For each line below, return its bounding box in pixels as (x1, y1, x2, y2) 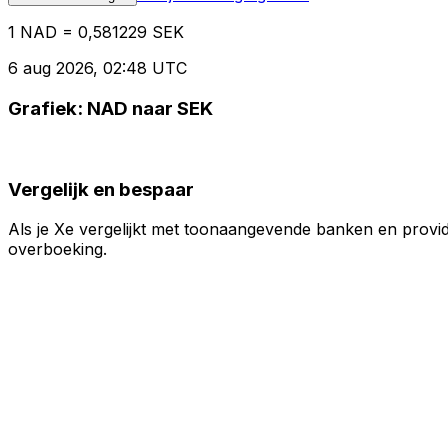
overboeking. (8, 239, 107, 260)
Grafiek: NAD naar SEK (8, 97, 213, 121)
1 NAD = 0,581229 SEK (8, 22, 184, 43)
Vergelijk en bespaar (8, 177, 194, 201)
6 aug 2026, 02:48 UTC (8, 58, 187, 79)
